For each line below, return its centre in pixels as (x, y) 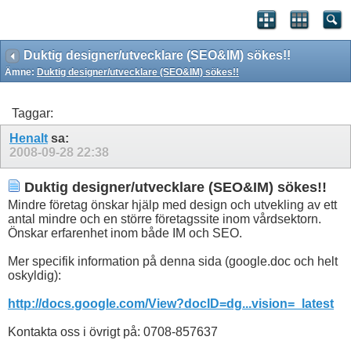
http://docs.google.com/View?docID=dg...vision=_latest (171, 304)
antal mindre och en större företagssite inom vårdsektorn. (165, 219)
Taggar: (33, 113)
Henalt (29, 138)
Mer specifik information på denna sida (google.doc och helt (173, 262)
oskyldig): (34, 276)
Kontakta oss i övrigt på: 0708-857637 (113, 332)
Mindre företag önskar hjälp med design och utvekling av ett (172, 205)
